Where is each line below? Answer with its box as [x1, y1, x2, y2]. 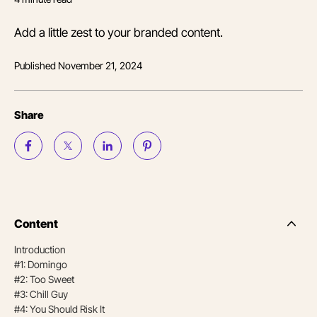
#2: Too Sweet [14, 273, 74, 286]
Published [14, 59, 58, 72]
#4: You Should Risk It [14, 303, 105, 316]
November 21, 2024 [58, 59, 142, 72]
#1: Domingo [14, 258, 67, 271]
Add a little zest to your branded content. [14, 25, 223, 40]
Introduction [14, 243, 66, 256]
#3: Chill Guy [14, 288, 68, 301]
